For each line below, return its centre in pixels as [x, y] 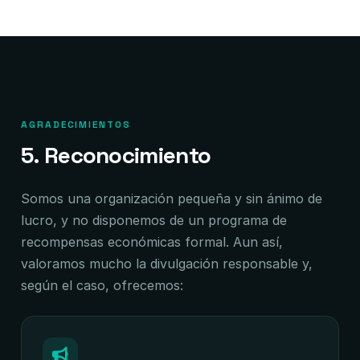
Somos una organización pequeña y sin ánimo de [172, 198]
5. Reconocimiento [116, 155]
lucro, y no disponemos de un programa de [154, 220]
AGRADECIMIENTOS [76, 125]
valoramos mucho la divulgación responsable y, [167, 264]
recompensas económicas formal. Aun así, [152, 242]
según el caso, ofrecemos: [102, 285]
